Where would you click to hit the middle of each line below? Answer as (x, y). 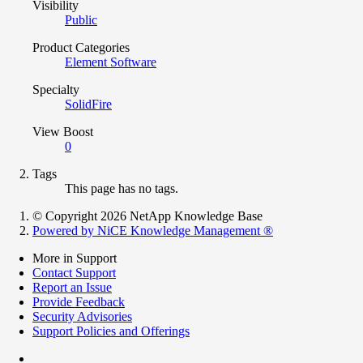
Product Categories (81, 47)
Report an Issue (72, 287)
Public (81, 19)
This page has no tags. (122, 188)
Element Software (111, 62)
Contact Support (74, 272)
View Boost (63, 131)
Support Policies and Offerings (111, 331)
